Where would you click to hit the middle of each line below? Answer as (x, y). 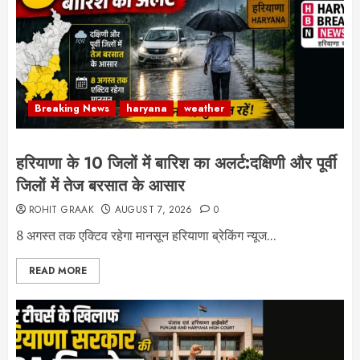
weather (204, 108)
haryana (147, 108)
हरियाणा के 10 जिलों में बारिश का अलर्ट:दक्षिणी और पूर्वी (176, 164)
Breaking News (72, 108)
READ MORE (58, 271)
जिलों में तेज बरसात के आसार (100, 186)
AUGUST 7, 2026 (153, 210)
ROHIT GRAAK (61, 210)
